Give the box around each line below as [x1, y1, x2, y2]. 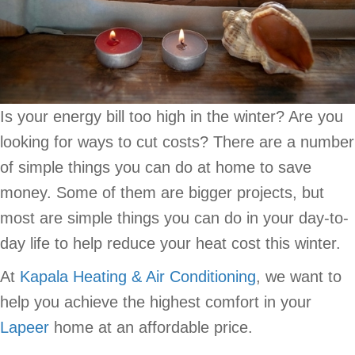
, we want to [256, 267, 342, 285]
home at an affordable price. [49, 318, 253, 336]
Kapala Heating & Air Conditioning [20, 267, 256, 285]
